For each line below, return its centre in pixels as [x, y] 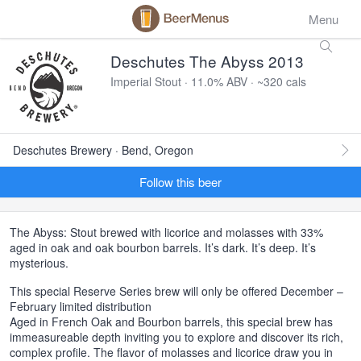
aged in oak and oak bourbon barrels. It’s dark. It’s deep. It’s [163, 247]
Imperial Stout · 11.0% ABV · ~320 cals [208, 81]
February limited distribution [81, 306]
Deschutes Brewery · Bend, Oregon [103, 150]
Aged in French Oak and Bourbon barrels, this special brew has [171, 322]
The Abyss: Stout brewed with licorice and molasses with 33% [166, 232]
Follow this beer [180, 182]
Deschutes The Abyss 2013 [207, 61]
